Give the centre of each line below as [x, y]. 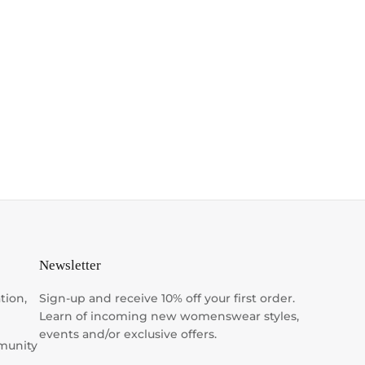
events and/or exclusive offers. [128, 334]
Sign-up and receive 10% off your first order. [167, 299]
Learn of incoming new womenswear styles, [169, 317]
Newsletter [70, 266]
